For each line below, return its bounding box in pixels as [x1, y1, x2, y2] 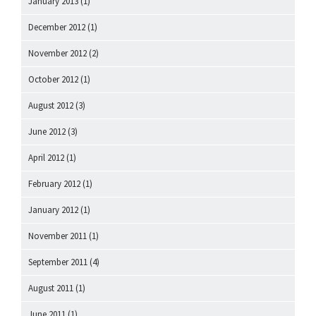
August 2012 [28, 99, 73, 111]
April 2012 [28, 151, 64, 164]
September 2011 [28, 255, 87, 268]
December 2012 [28, 20, 85, 33]
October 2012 [28, 73, 78, 85]
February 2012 [28, 177, 80, 190]
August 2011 [28, 281, 73, 294]
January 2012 [28, 203, 78, 216]
